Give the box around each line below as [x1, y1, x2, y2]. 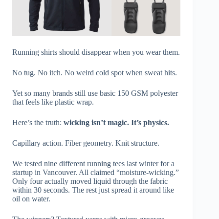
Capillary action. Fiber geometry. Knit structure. [12, 138, 159, 147]
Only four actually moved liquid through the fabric [12, 176, 168, 185]
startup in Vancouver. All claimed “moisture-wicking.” [12, 168, 179, 176]
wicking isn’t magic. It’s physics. [64, 118, 169, 127]
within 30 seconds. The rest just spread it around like [12, 185, 174, 194]
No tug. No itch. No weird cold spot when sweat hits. [12, 68, 177, 77]
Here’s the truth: [12, 118, 64, 127]
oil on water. [12, 194, 50, 203]
